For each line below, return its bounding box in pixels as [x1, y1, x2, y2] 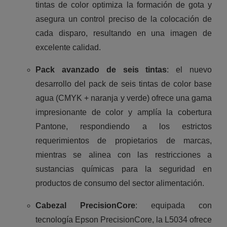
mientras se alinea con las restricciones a [35, 150, 212, 160]
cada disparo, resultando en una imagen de [35, 29, 212, 38]
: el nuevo [167, 65, 212, 74]
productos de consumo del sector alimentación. [35, 179, 204, 188]
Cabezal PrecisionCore [35, 201, 135, 210]
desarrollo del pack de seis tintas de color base [35, 80, 212, 89]
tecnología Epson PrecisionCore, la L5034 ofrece [35, 215, 212, 224]
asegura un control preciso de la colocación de [35, 15, 212, 24]
